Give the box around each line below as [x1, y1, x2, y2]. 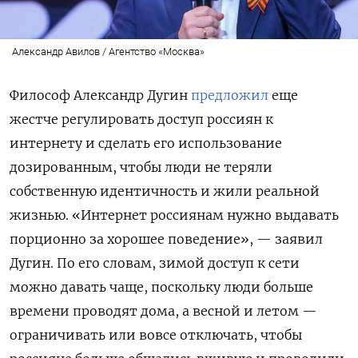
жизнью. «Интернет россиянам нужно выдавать [10, 206, 339, 223]
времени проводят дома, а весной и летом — [10, 302, 317, 319]
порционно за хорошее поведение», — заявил [10, 230, 323, 247]
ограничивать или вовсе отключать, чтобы [10, 326, 302, 343]
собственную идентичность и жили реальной [10, 182, 320, 199]
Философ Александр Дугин [10, 86, 191, 103]
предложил [191, 86, 272, 103]
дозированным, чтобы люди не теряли [10, 158, 272, 175]
